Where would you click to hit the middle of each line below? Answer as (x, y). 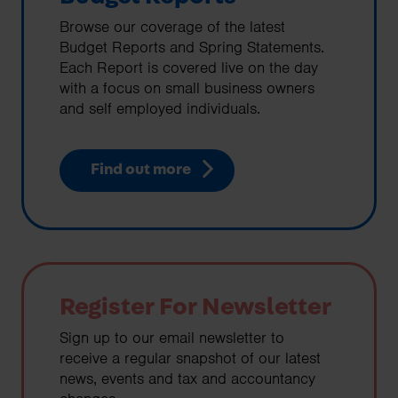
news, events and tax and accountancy (187, 378)
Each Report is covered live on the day (189, 68)
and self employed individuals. (160, 109)
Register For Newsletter (195, 307)
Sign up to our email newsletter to (172, 337)
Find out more (140, 170)
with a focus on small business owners (187, 88)
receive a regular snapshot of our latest (190, 358)
